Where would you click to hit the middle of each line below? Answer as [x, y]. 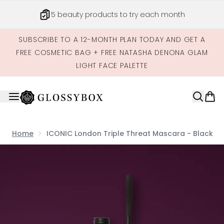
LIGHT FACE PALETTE [112, 65]
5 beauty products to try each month [118, 14]
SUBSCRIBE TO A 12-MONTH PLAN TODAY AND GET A [112, 39]
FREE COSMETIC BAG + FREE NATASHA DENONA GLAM [112, 52]
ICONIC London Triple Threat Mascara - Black [130, 133]
